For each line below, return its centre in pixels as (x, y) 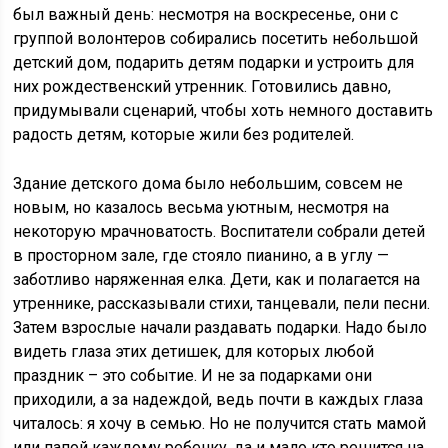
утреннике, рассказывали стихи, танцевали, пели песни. (222, 303)
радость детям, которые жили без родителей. (184, 134)
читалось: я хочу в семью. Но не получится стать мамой (220, 423)
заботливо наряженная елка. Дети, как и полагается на (217, 279)
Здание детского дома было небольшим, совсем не (208, 183)
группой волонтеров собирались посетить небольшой (216, 38)
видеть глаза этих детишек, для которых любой (194, 351)
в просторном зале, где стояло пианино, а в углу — (201, 255)
